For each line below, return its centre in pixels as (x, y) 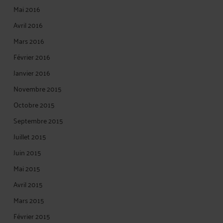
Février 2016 (32, 56)
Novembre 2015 (38, 88)
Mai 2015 (27, 168)
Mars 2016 (29, 41)
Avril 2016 (28, 25)
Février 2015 (32, 216)
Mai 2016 (27, 9)
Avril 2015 (28, 184)
